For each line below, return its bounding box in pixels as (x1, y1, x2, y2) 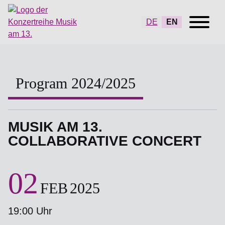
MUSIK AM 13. (8, 119, 102, 135)
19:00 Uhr (8, 205, 52, 216)
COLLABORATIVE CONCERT (8, 133, 201, 149)
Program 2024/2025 (16, 75, 136, 91)
